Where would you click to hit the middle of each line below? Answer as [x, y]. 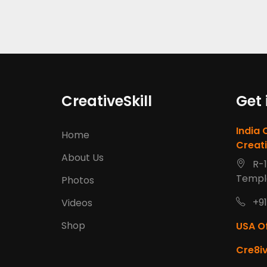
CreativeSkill [107, 101]
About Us [83, 158]
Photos [78, 180]
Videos [77, 203]
